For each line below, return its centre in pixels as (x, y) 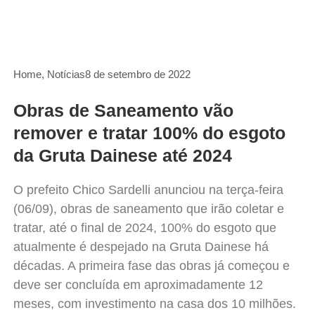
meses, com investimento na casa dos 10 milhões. (154, 304)
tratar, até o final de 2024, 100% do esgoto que (144, 228)
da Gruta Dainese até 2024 (122, 156)
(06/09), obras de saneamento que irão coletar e (148, 209)
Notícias (66, 75)
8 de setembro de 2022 (137, 75)
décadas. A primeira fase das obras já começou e (151, 266)
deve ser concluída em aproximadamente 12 (138, 285)
